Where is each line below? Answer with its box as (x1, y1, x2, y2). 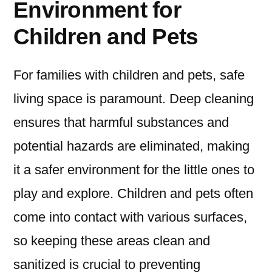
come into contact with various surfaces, (13, 209, 247, 225)
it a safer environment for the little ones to (13, 162, 254, 178)
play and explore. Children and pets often (13, 186, 253, 202)
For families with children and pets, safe (13, 67, 245, 83)
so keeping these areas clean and (13, 233, 210, 249)
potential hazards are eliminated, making (13, 138, 250, 154)
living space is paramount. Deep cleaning (13, 91, 254, 107)
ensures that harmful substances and (13, 115, 229, 131)
